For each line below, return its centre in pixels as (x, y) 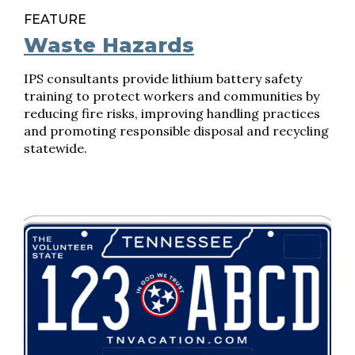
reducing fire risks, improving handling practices (172, 113)
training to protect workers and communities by (172, 96)
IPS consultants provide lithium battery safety (163, 78)
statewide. (55, 148)
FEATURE (55, 19)
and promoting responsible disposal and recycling (176, 131)
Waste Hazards (109, 45)
